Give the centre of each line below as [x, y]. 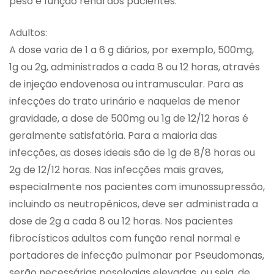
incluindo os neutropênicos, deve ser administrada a [134, 204]
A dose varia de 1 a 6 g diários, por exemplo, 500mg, [131, 50]
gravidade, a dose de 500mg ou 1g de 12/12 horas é [129, 119]
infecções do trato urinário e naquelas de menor [125, 102]
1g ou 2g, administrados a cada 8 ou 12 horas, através [135, 67]
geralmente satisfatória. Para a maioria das [113, 136]
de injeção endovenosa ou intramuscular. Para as [126, 84]
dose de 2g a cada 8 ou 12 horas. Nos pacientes [121, 221]
